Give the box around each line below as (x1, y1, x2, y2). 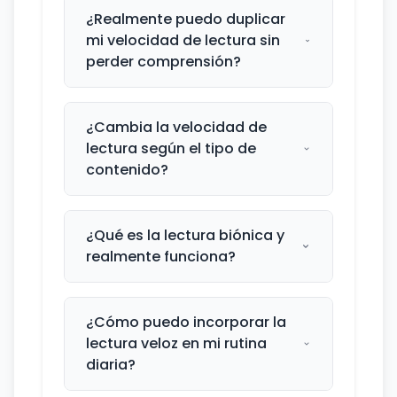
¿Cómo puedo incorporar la (86, 312, 286, 332)
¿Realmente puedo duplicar (86, 9, 285, 29)
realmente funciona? (86, 246, 236, 267)
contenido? (86, 160, 168, 180)
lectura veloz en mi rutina (86, 333, 267, 354)
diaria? (86, 354, 136, 375)
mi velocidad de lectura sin (86, 30, 280, 51)
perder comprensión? (86, 51, 241, 72)
